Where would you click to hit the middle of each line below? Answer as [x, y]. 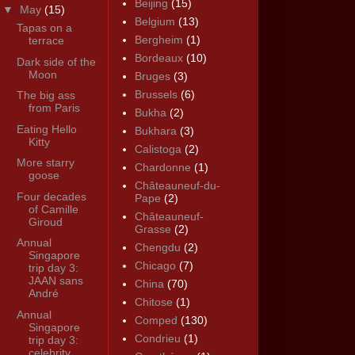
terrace [46, 41]
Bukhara [155, 131]
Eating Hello [46, 129]
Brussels [156, 95]
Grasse [153, 229]
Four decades [51, 196]
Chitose [153, 302]
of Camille [53, 209]
